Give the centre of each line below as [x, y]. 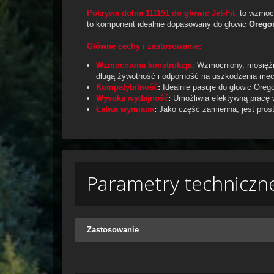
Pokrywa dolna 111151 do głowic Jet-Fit [161, 13]
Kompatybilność [127, 87]
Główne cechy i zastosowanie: [144, 46]
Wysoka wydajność [132, 98]
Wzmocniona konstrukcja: [145, 65]
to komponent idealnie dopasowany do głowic [168, 24]
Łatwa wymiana [125, 109]
